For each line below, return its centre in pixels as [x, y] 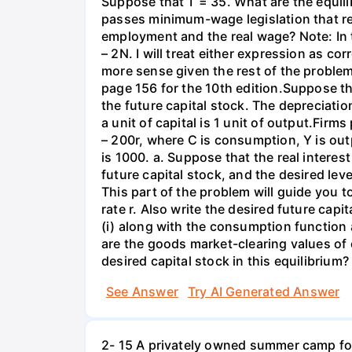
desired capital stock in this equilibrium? [225, 260]
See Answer [142, 292]
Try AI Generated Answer [264, 292]
